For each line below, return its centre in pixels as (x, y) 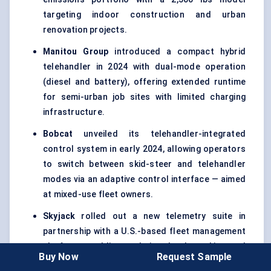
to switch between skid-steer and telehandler (144, 164)
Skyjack (59, 216)
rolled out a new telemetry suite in (160, 216)
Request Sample (194, 256)
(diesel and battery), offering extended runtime (144, 82)
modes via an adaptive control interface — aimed (144, 179)
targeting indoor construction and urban (144, 15)
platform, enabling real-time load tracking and (144, 247)
